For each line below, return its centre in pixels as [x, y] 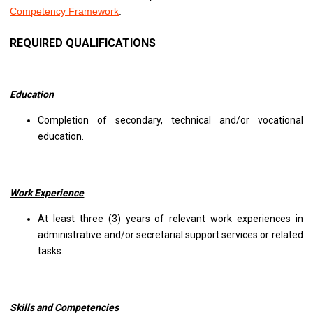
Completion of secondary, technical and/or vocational [170, 121]
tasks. [51, 251]
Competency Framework [65, 12]
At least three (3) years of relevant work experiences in [170, 219]
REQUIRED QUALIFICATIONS [83, 43]
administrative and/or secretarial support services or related [170, 235]
